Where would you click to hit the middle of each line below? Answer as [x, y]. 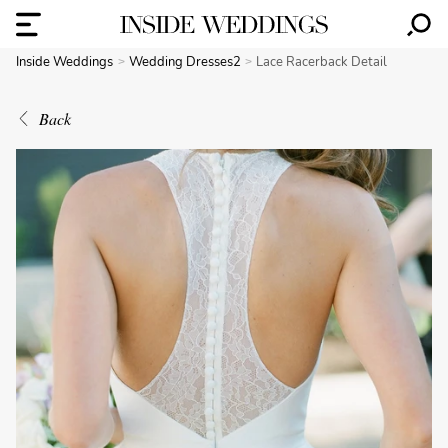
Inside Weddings [64, 62]
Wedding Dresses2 [186, 62]
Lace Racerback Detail [322, 62]
